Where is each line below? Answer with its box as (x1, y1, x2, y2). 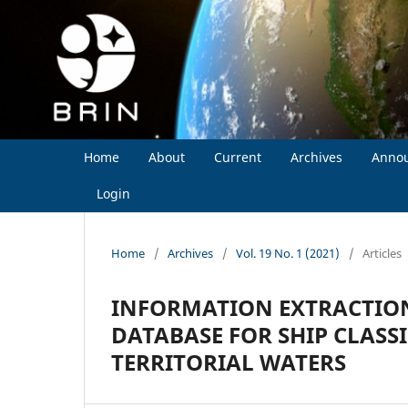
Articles (362, 245, 402, 262)
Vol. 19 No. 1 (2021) (236, 245, 340, 262)
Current (214, 148, 261, 166)
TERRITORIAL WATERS (111, 347, 346, 378)
